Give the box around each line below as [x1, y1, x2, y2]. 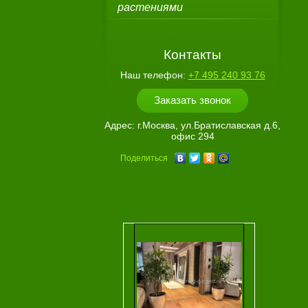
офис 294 [170, 131, 214, 142]
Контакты [164, 47, 221, 62]
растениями [118, 1, 183, 13]
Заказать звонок [154, 94, 231, 106]
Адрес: [104, 120, 135, 131]
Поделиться [120, 153, 168, 163]
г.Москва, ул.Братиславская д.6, [137, 120, 280, 131]
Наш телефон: [120, 69, 186, 80]
